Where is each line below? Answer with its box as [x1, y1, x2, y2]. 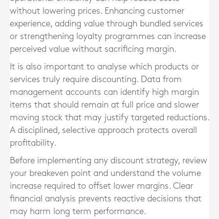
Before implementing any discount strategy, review [10, 156, 207, 165]
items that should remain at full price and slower [10, 101, 199, 109]
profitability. [10, 139, 56, 147]
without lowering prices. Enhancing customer [10, 7, 184, 15]
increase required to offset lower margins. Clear [10, 182, 193, 190]
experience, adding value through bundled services [10, 20, 203, 28]
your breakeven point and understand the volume [10, 169, 201, 177]
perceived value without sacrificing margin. [10, 45, 176, 53]
